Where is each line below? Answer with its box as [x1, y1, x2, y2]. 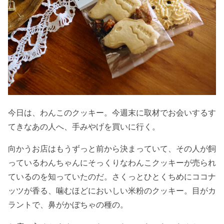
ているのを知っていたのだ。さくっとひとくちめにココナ [8, 171, 216, 182]
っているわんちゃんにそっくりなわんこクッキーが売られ [8, 157, 216, 168]
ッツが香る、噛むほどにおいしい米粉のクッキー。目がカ [8, 185, 216, 196]
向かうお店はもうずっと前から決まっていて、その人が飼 [8, 143, 216, 154]
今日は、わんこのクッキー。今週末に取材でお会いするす [8, 107, 216, 118]
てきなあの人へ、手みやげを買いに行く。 [8, 121, 160, 132]
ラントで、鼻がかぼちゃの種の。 [8, 199, 128, 210]
